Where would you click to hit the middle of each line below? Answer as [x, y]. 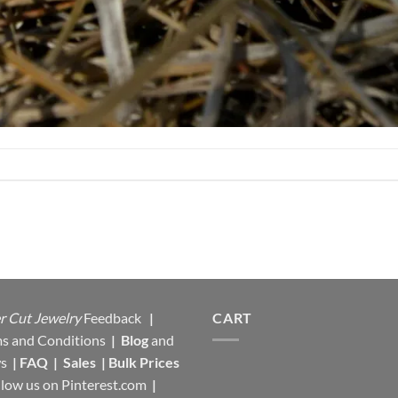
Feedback [114, 318]
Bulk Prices [144, 362]
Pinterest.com [104, 385]
